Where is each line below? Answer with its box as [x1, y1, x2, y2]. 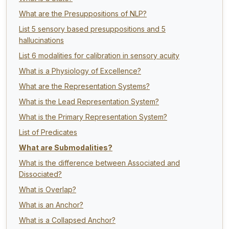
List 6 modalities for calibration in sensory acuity [19, 51, 179, 60]
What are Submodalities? [19, 143, 112, 152]
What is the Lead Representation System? [19, 97, 159, 106]
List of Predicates [19, 127, 77, 136]
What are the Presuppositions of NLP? [19, 9, 147, 18]
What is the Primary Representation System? [19, 112, 167, 121]
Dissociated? [19, 169, 62, 178]
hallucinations [19, 35, 64, 44]
